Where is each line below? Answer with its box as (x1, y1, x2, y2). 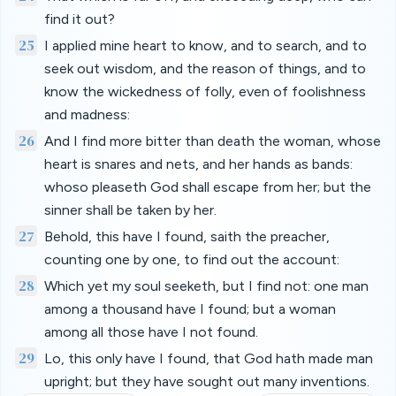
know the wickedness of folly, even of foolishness (43, 83, 366, 100)
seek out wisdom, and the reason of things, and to (43, 60, 366, 77)
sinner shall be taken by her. (43, 202, 217, 218)
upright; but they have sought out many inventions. (43, 373, 369, 390)
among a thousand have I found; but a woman (43, 301, 336, 317)
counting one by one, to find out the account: (43, 251, 339, 268)
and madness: (43, 106, 130, 123)
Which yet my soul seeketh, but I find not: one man (43, 278, 369, 294)
